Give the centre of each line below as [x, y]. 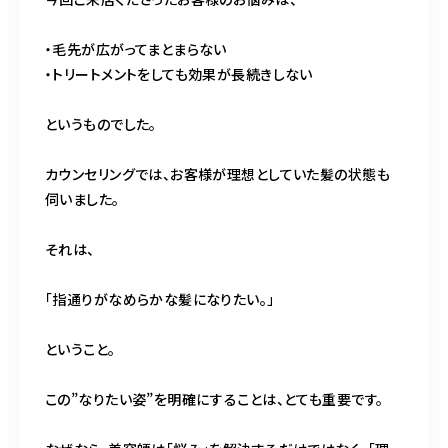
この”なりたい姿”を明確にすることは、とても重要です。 [214, 398]
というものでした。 [101, 123]
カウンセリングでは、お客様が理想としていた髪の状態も [217, 173]
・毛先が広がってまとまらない [136, 48]
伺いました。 [82, 198]
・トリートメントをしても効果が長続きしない [179, 73]
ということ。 [80, 348]
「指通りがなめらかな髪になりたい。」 [160, 298]
